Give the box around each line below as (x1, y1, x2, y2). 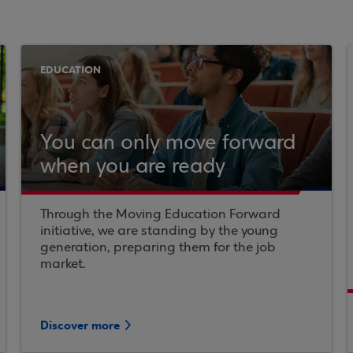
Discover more (39, 318, 120, 333)
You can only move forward (39, 132, 295, 154)
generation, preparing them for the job (39, 240, 276, 255)
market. (39, 257, 86, 272)
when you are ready (39, 156, 225, 178)
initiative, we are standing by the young (39, 224, 278, 239)
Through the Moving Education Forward (39, 207, 281, 222)
